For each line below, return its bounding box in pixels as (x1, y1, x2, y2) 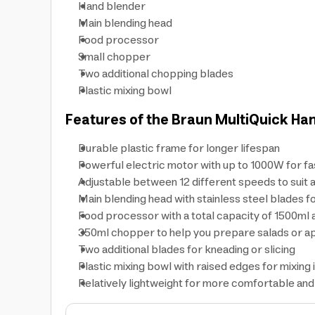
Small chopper (78, 47, 150, 67)
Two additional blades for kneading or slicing (78, 240, 295, 259)
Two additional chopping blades (78, 64, 233, 84)
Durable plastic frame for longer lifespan (78, 139, 280, 158)
